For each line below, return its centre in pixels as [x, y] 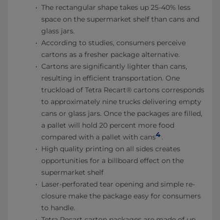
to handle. [58, 208]
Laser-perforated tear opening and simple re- [118, 184]
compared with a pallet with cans [98, 137]
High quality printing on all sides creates [111, 149]
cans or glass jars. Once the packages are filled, [122, 114]
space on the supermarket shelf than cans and [120, 19]
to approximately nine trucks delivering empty [121, 102]
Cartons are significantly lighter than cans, [114, 67]
